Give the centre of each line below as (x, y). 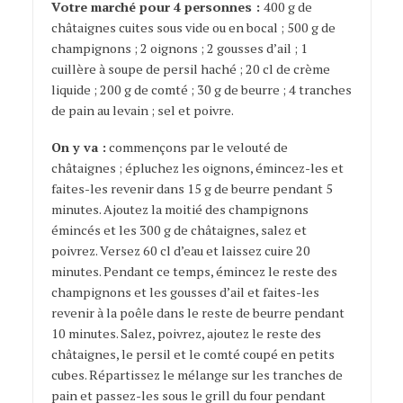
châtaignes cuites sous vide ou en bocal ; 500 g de (193, 27)
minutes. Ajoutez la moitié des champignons (179, 209)
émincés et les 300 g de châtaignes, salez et (179, 229)
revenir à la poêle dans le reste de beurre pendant (197, 312)
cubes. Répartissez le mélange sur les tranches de (197, 374)
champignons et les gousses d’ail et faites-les (185, 291)
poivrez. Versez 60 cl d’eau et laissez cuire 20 (180, 250)
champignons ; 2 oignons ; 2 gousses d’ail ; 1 (179, 48)
